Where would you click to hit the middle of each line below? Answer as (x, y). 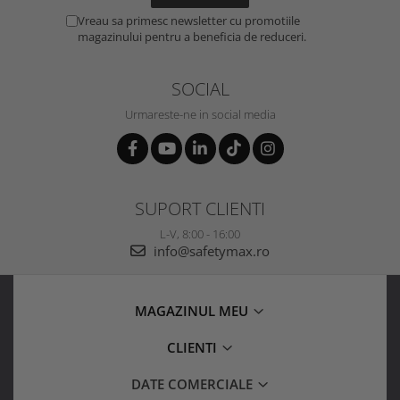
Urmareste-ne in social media (200, 114)
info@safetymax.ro (210, 250)
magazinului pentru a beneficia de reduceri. (192, 36)
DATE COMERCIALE (193, 383)
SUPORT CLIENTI (200, 208)
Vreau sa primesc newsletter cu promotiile (189, 20)
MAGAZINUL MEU (193, 310)
